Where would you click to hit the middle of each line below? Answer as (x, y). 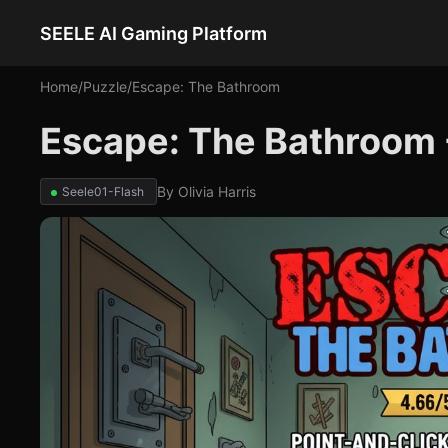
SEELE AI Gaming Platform (153, 33)
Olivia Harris (217, 191)
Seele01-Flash (103, 191)
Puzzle (105, 86)
